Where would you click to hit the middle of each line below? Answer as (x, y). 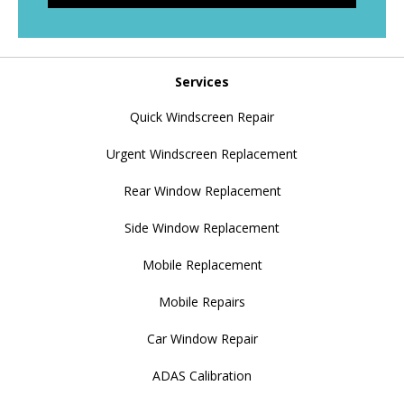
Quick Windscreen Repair (202, 116)
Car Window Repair (202, 338)
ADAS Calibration (202, 375)
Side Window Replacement (202, 227)
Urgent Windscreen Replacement (202, 153)
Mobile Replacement (202, 264)
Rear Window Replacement (202, 190)
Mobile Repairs (202, 301)
